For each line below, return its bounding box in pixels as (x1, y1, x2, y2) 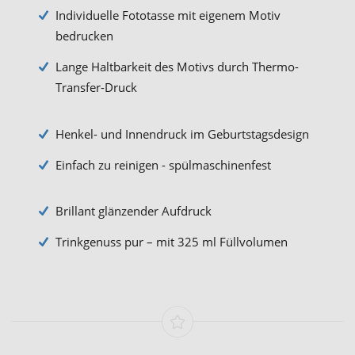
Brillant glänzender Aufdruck (55, 203, 212, 219)
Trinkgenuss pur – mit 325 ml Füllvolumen (55, 234, 288, 250)
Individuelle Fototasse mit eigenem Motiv (55, 7, 281, 23)
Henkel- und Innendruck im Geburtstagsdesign (55, 125, 309, 142)
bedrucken (55, 28, 113, 44)
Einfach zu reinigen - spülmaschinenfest (55, 156, 271, 173)
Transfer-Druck (55, 79, 137, 95)
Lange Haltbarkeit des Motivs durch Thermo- (55, 59, 299, 74)
